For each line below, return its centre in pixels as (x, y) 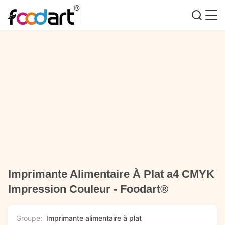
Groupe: (29, 218)
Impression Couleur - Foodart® (88, 189)
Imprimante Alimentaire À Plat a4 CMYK (111, 174)
